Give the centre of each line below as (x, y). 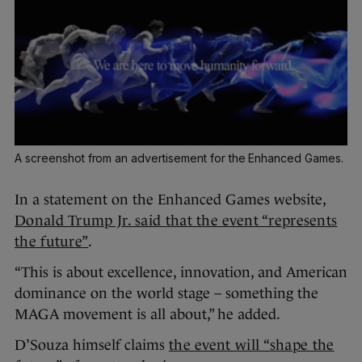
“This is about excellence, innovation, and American (181, 272)
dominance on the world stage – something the (166, 293)
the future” (52, 241)
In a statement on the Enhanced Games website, (170, 199)
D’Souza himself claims (92, 345)
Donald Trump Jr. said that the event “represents (176, 220)
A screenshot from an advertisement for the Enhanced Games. (179, 158)
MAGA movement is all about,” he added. (147, 314)
